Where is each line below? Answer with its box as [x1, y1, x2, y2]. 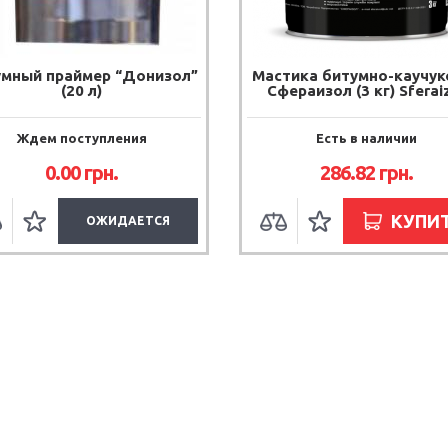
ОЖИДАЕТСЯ [86, 214, 171, 227]
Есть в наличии [316, 131, 417, 145]
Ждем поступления [16, 131, 147, 145]
